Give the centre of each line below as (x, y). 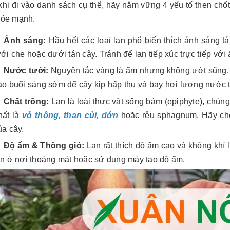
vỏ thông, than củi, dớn (70, 115)
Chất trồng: (26, 101)
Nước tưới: (26, 71)
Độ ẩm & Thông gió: (44, 146)
